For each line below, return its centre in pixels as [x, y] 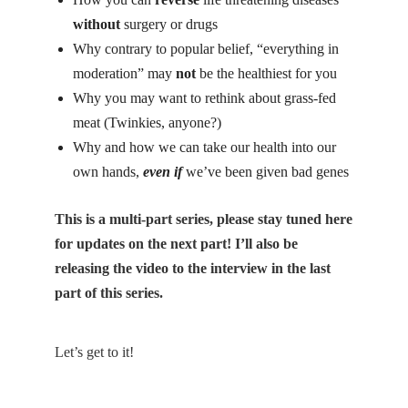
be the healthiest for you [266, 74]
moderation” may [124, 74]
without [97, 25]
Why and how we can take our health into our [204, 148]
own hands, [108, 172]
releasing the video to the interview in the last [193, 268]
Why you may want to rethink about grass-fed [204, 98]
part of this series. [111, 292]
